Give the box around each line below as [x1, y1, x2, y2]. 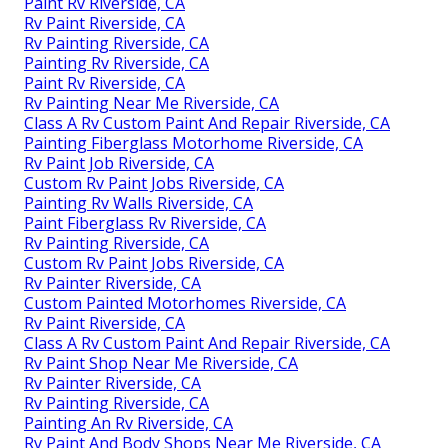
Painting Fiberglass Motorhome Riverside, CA [24, 132, 363, 155]
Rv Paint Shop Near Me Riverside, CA [24, 352, 298, 375]
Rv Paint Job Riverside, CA [24, 152, 214, 175]
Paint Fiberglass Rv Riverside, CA [24, 212, 266, 235]
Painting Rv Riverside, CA [24, 52, 209, 75]
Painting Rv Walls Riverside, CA [24, 192, 253, 215]
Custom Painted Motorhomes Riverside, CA [24, 292, 346, 315]
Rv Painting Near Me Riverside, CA [24, 92, 279, 115]
